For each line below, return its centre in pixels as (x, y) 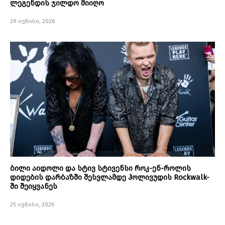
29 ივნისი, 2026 (33, 22)
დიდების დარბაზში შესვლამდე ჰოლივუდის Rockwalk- (110, 178)
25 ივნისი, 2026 (32, 205)
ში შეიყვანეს (34, 187)
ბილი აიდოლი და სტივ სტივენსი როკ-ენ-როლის (100, 168)
